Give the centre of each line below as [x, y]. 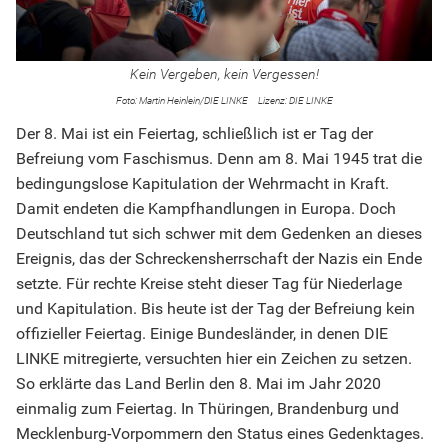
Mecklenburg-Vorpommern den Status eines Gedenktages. [220, 434]
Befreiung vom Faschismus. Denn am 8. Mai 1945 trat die [219, 159]
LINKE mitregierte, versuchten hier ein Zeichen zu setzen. [214, 359]
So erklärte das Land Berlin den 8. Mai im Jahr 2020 [198, 384]
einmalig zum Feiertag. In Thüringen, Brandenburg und [207, 409]
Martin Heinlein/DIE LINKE [193, 101]
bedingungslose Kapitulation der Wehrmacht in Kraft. [202, 184]
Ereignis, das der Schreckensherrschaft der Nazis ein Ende [219, 259]
